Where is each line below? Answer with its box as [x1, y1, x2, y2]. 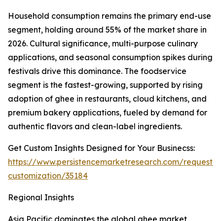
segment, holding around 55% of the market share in [8, 25, 207, 35]
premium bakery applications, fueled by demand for [8, 108, 207, 118]
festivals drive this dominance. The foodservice [8, 66, 186, 76]
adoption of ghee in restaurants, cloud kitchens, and [8, 94, 207, 104]
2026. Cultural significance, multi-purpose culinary [8, 38, 198, 49]
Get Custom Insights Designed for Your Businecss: [8, 143, 195, 153]
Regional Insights [8, 192, 74, 203]
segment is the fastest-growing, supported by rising [8, 80, 203, 90]
